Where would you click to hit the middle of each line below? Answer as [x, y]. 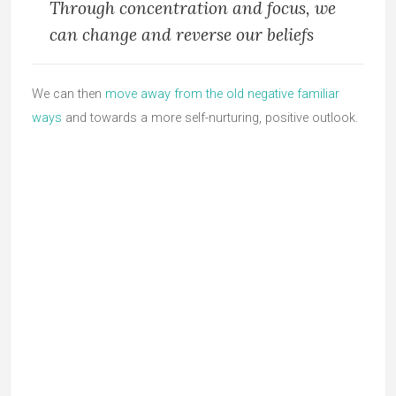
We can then [69, 94]
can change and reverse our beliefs [182, 34]
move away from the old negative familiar [222, 94]
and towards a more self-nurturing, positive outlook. [210, 118]
